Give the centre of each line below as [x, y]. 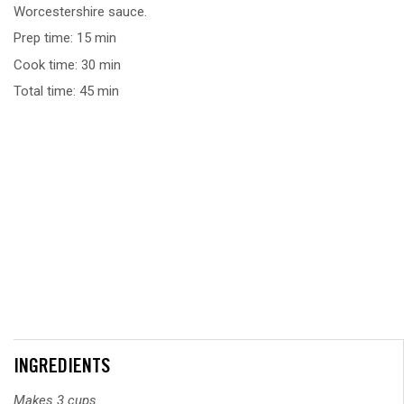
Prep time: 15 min [65, 38]
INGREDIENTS [62, 368]
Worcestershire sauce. [80, 11]
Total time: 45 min [66, 91]
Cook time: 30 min [67, 64]
